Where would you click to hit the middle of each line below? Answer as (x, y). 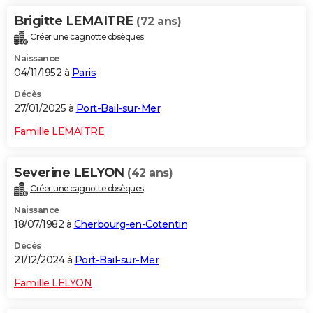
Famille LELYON (53, 283)
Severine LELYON (71, 172)
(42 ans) (150, 173)
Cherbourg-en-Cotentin (130, 224)
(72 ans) (159, 21)
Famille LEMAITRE (59, 131)
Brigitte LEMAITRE (75, 21)
